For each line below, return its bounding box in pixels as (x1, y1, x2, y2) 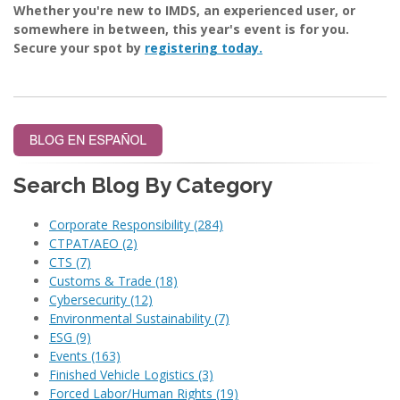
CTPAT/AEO (49, 235, 122, 253)
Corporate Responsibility (49, 216, 194, 234)
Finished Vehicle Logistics (49, 366, 198, 384)
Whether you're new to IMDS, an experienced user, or (13, 2, 355, 20)
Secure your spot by (13, 39, 145, 57)
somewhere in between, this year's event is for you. (13, 21, 349, 38)
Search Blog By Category (13, 172, 272, 199)
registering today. (145, 39, 262, 57)
